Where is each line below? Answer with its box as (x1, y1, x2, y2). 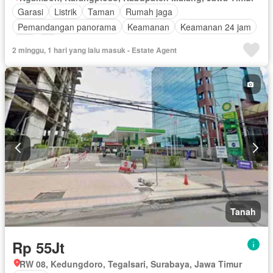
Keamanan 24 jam (180, 20, 251, 33)
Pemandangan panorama (18, 20, 116, 33)
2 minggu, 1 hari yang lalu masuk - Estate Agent (12, 44, 177, 56)
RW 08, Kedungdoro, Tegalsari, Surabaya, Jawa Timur (19, 257, 242, 270)
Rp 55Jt (12, 236, 65, 258)
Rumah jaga (126, 5, 172, 18)
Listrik (54, 5, 77, 18)
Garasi (18, 5, 43, 18)
